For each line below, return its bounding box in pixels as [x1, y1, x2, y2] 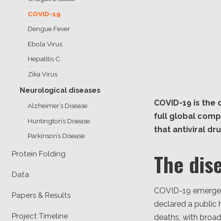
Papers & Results [12, 191, 71, 200]
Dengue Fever [28, 25, 70, 33]
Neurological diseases [20, 86, 100, 95]
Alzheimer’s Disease [28, 102, 87, 110]
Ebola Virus [28, 39, 62, 48]
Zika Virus [28, 70, 57, 78]
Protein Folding [12, 149, 66, 158]
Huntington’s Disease [28, 116, 90, 125]
